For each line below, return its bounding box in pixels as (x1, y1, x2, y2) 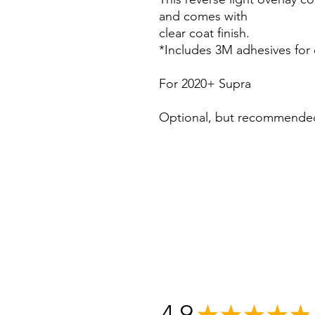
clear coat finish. (159, 25, 250, 41)
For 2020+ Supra (159, 76, 251, 92)
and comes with (159, 8, 247, 25)
